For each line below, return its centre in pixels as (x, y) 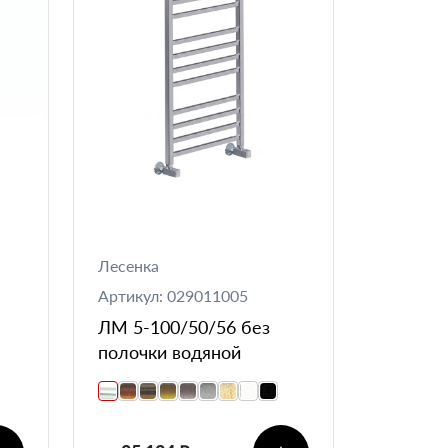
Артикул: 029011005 (173, 295)
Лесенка (128, 265)
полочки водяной (169, 351)
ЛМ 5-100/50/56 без (184, 326)
